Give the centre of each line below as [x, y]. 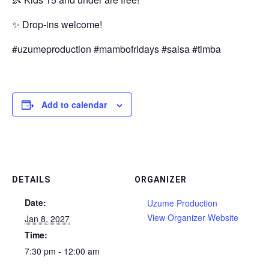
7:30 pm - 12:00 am [62, 251]
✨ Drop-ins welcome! [57, 24]
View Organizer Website [193, 217]
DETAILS [31, 180]
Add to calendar [74, 104]
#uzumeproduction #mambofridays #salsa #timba [116, 49]
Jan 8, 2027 [47, 219]
